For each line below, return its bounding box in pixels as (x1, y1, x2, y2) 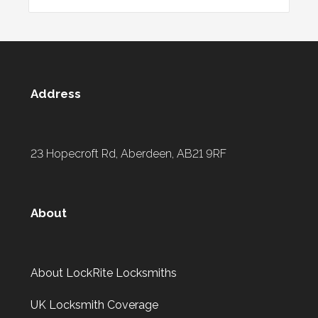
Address (31, 86, 81, 101)
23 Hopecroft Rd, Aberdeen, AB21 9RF (31, 146, 226, 160)
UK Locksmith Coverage (31, 297, 158, 312)
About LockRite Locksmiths (31, 265, 177, 280)
